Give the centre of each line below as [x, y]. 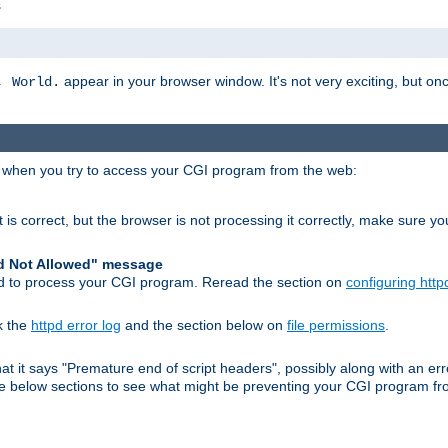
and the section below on [204, 324]
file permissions [336, 324]
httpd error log [76, 324]
